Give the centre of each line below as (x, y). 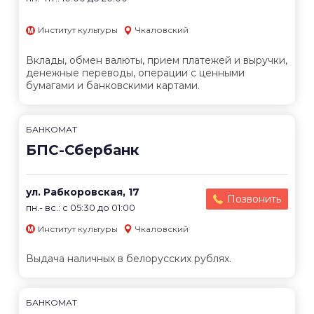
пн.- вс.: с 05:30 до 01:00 (81, 207)
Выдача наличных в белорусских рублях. (129, 259)
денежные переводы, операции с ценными (135, 73)
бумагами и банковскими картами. (113, 85)
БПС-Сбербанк (82, 150)
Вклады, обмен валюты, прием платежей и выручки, (157, 60)
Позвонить (254, 199)
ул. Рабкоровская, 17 (83, 192)
